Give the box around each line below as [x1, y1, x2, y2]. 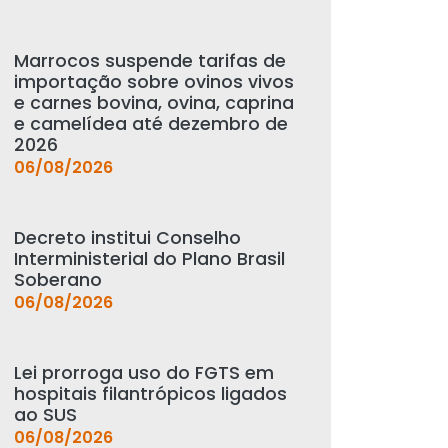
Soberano [13, 268, 102, 292]
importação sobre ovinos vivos [13, 70, 294, 94]
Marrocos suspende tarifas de [13, 49, 286, 73]
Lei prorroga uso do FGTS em [13, 361, 274, 385]
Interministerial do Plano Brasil [13, 247, 285, 271]
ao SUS [13, 403, 77, 427]
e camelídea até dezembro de [13, 112, 288, 136]
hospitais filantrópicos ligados [13, 382, 287, 406]
